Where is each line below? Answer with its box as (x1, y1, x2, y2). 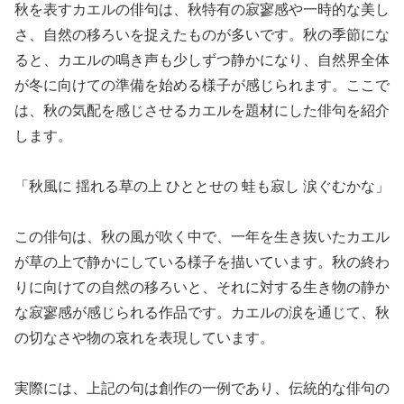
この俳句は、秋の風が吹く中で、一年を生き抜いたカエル (14, 229, 390, 245)
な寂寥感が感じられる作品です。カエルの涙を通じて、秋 (14, 305, 390, 321)
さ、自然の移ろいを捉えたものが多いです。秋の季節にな (14, 27, 390, 43)
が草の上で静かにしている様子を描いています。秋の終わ (14, 254, 390, 271)
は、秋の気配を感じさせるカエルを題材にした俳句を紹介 (14, 103, 390, 119)
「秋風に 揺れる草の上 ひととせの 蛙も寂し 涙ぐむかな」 (14, 179, 390, 195)
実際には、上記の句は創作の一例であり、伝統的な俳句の (14, 381, 390, 397)
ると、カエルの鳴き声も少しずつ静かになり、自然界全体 (14, 52, 390, 69)
